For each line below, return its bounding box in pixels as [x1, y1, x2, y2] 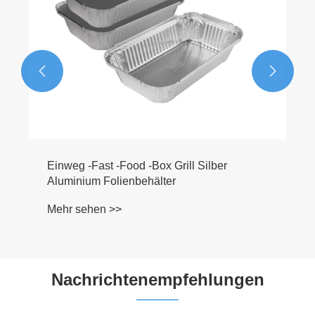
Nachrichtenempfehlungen [51, 270, 264, 290]
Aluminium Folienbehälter [47, 175, 176, 188]
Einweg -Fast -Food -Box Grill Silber [47, 160, 227, 172]
